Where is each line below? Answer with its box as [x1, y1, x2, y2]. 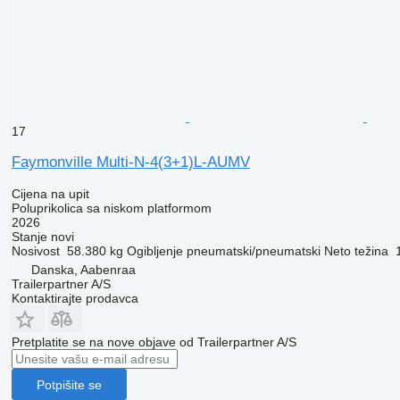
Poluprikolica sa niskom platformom [11, 201, 212, 216]
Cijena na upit [11, 187, 89, 202]
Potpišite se [36, 377, 102, 392]
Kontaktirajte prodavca [11, 291, 138, 306]
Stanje [11, 229, 47, 245]
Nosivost [11, 244, 60, 259]
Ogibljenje [126, 244, 183, 259]
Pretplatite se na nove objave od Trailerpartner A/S [11, 335, 296, 350]
